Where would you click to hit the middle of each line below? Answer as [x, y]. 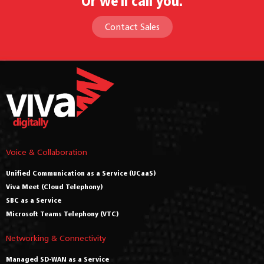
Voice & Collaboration [47, 151]
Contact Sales [132, 27]
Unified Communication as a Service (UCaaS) [81, 173]
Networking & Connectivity [56, 237]
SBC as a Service [34, 200]
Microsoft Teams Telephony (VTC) [62, 213]
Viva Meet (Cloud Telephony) [55, 186]
